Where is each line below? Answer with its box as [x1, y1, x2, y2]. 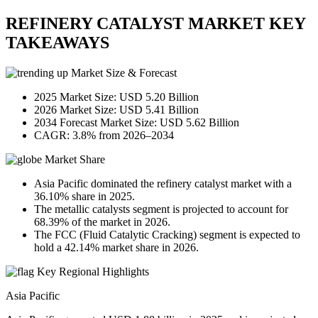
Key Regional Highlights [34, 265, 149, 278]
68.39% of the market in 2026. [34, 216, 170, 229]
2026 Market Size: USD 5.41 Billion [34, 104, 199, 116]
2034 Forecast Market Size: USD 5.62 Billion [34, 116, 239, 129]
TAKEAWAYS [6, 33, 109, 53]
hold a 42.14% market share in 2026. [34, 241, 199, 254]
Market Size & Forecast [68, 67, 177, 79]
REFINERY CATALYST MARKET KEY [6, 14, 305, 33]
